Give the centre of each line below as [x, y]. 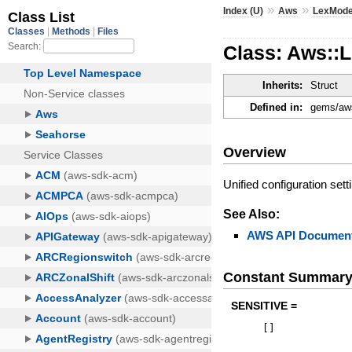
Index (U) [244, 11]
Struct [324, 86]
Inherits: [283, 86]
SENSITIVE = [264, 306]
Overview [255, 152]
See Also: [252, 214]
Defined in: [277, 108]
